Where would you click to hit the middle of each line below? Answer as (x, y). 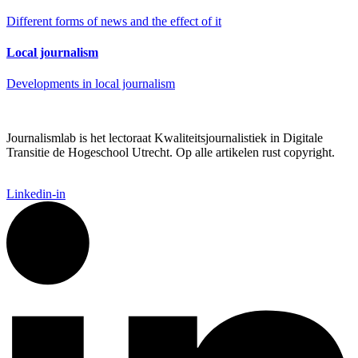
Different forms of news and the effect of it (114, 21)
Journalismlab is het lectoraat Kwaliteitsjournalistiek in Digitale (165, 138)
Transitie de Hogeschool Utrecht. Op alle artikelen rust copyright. (171, 153)
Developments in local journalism (91, 84)
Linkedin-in (36, 194)
